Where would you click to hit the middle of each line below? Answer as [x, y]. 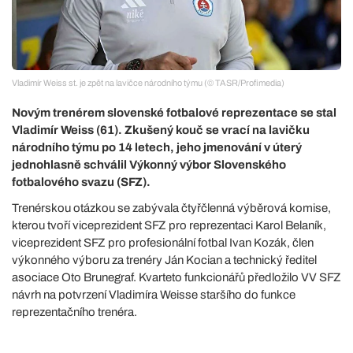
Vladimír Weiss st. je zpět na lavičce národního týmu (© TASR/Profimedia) [148, 82]
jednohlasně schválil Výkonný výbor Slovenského [149, 164]
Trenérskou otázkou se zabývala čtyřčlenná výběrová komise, [171, 208]
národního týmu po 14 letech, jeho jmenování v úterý [157, 147]
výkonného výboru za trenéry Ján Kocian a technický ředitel [164, 260]
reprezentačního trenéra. [74, 312]
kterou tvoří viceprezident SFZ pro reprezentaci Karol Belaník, [169, 225]
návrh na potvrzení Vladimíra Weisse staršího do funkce [154, 294]
